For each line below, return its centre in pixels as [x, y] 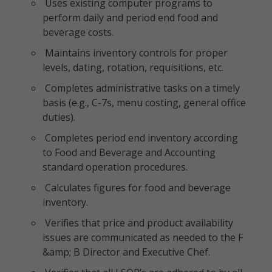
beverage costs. [78, 32]
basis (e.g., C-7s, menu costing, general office [144, 103]
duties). [59, 117]
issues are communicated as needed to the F [143, 237]
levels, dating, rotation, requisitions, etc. [133, 67]
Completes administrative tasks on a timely [141, 88]
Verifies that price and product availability [138, 223]
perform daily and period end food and [130, 18]
